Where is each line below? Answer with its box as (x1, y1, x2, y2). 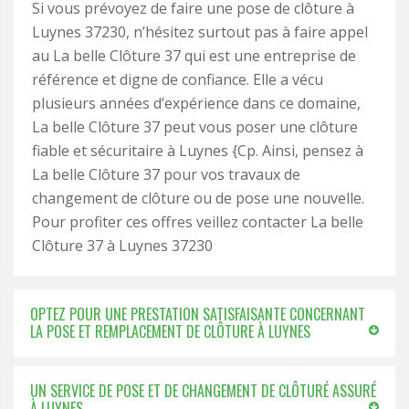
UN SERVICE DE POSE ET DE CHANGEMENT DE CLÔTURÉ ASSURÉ (30, 380, 376, 402)
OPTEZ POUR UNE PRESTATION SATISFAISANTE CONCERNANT (30, 303, 365, 325)
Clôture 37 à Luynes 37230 (32, 236, 213, 256)
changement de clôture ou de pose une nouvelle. (32, 188, 364, 208)
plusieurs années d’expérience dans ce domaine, (32, 93, 361, 113)
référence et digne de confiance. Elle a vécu (32, 69, 323, 89)
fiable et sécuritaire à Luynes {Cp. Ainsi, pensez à (32, 141, 363, 161)
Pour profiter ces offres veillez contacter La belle (32, 212, 363, 232)
